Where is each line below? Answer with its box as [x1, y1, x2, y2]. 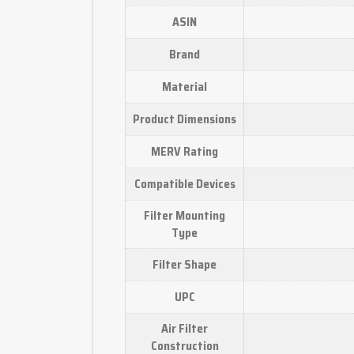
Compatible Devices [134, 174, 235, 194]
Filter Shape [153, 254, 217, 274]
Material [162, 77, 207, 96]
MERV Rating [151, 141, 218, 161]
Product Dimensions [133, 109, 236, 129]
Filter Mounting [144, 205, 225, 225]
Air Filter [161, 318, 208, 338]
